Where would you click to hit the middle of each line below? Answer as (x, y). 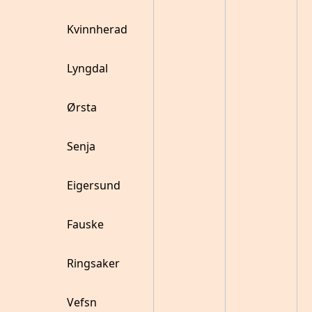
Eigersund (94, 185)
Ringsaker (93, 263)
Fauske (85, 224)
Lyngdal (87, 68)
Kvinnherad (97, 29)
